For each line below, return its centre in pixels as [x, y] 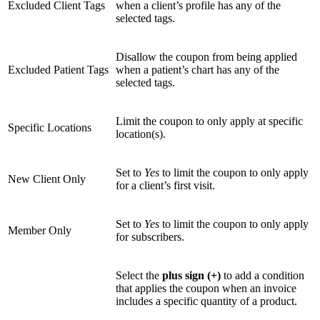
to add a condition [264, 276]
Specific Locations [50, 128]
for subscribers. [150, 237]
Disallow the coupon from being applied [206, 57]
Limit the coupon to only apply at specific [209, 121]
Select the [139, 276]
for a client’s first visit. [165, 186]
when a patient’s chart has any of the [197, 70]
